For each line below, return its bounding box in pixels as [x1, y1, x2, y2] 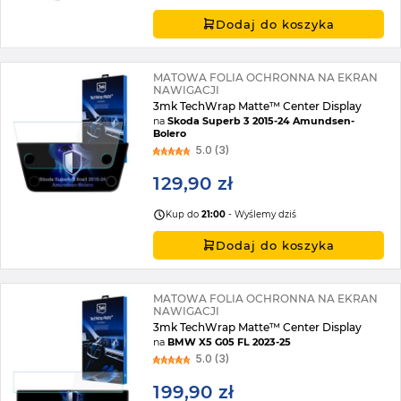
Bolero [153, 126, 187, 140]
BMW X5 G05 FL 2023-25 [167, 335, 292, 348]
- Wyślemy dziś [226, 209, 297, 220]
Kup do [166, 209, 202, 220]
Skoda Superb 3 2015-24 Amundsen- [167, 114, 355, 127]
